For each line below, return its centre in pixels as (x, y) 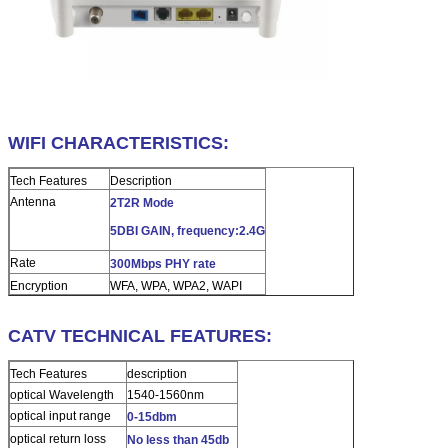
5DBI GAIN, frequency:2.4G (187, 230)
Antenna (33, 201)
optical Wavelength (62, 394)
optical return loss (58, 438)
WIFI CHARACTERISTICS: (118, 142)
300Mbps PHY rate (163, 263)
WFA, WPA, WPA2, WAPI (176, 285)
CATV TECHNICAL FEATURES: (140, 335)
